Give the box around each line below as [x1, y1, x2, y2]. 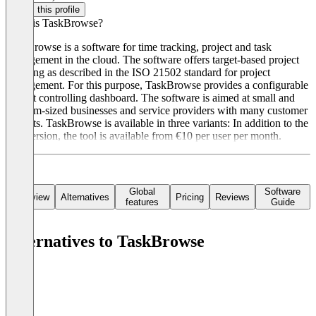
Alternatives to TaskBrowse [6, 232, 205, 251]
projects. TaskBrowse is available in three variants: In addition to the [6, 117, 308, 130]
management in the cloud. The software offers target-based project [6, 54, 299, 66]
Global [129, 186, 156, 197]
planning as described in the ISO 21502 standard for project [6, 66, 270, 79]
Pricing [175, 191, 204, 202]
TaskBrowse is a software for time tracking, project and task [6, 41, 272, 54]
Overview [11, 191, 49, 202]
